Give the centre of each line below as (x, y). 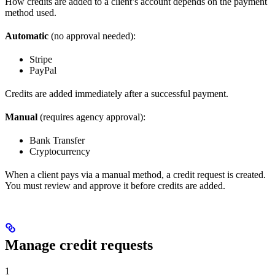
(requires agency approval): (91, 117)
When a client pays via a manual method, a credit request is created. (135, 174)
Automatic (27, 36)
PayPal (43, 70)
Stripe (41, 59)
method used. (31, 12)
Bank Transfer (57, 140)
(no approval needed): (92, 36)
